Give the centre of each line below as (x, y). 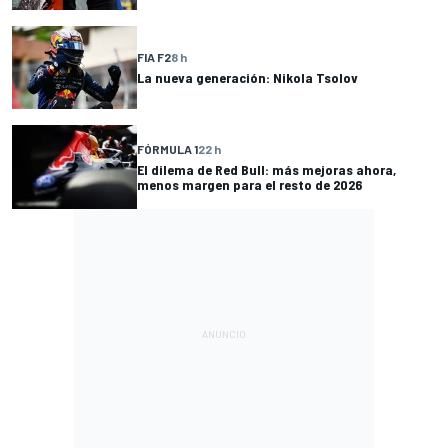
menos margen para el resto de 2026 (249, 184)
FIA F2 (154, 57)
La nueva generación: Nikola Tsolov (247, 78)
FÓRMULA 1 (167, 149)
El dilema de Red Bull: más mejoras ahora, (266, 169)
